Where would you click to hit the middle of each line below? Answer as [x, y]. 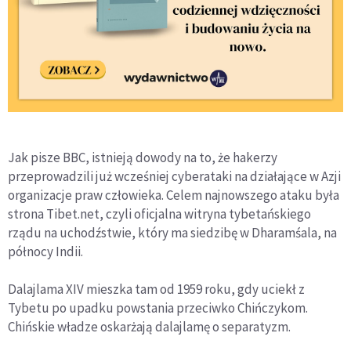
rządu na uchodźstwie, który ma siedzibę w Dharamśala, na [172, 232]
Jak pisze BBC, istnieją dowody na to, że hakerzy [143, 157]
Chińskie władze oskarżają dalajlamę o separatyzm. [149, 326]
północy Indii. [45, 251]
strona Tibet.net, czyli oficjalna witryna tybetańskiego [159, 213]
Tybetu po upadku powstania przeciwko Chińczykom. [158, 308]
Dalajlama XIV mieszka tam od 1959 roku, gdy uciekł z [156, 289]
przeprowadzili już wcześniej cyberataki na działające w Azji [174, 176]
